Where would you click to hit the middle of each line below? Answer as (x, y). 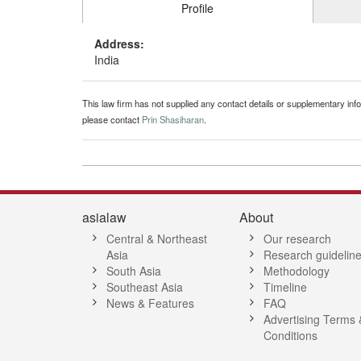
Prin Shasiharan (173, 120)
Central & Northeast (157, 239)
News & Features (150, 303)
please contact (112, 120)
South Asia (134, 271)
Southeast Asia (145, 287)
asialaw (104, 218)
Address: (119, 44)
